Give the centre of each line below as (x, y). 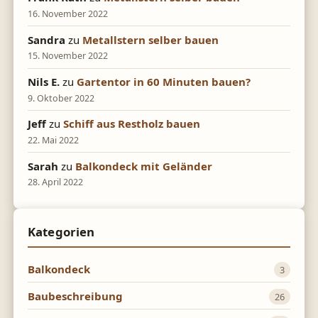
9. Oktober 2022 (61, 98)
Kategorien (61, 231)
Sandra (47, 39)
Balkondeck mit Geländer (144, 166)
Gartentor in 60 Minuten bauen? (164, 81)
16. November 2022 (68, 13)
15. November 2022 (68, 56)
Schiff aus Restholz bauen (132, 124)
